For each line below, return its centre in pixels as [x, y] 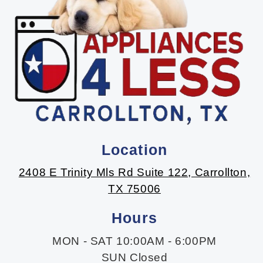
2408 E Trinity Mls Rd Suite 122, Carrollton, [134, 173]
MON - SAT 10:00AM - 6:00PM [134, 241]
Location [134, 149]
